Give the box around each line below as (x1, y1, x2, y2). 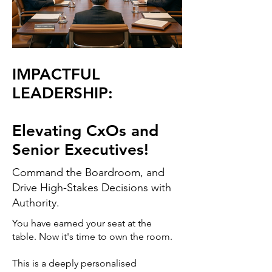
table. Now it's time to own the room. (12, 231, 172, 243)
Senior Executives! (12, 140, 149, 160)
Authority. (12, 196, 59, 210)
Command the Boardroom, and (12, 166, 165, 180)
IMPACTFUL (12, 65, 100, 84)
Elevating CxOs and (12, 121, 158, 141)
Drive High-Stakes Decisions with (12, 181, 171, 195)
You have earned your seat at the (12, 217, 152, 229)
